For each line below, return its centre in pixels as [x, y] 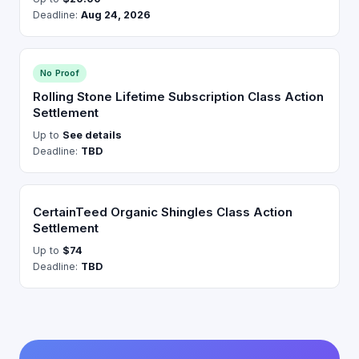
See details [92, 135]
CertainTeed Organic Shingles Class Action [163, 212]
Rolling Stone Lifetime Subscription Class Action [178, 97]
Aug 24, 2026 [116, 15]
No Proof [60, 73]
